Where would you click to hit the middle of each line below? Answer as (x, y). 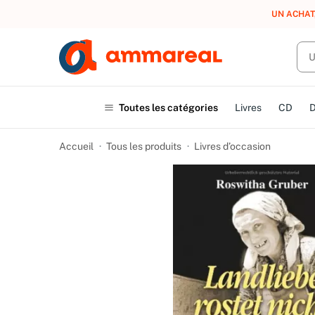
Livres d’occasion (232, 146)
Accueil (76, 146)
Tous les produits (144, 146)
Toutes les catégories (168, 107)
